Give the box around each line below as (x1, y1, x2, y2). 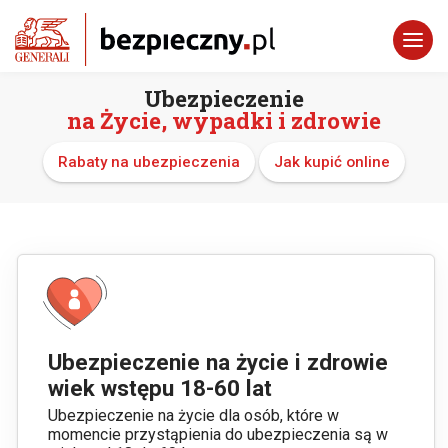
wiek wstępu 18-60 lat (48, 375, 273, 402)
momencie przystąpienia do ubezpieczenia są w (48, 425, 389, 445)
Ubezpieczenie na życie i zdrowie (48, 349, 389, 376)
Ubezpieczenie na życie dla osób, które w (48, 406, 340, 426)
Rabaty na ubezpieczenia (58, 153, 240, 171)
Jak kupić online (274, 153, 390, 171)
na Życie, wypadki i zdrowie (67, 106, 381, 135)
